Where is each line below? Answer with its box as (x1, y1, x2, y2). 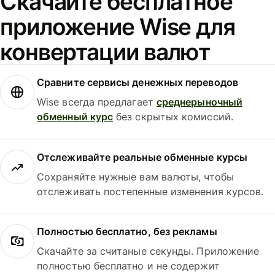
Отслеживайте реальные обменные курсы (37, 150, 247, 163)
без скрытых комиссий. (113, 110, 233, 123)
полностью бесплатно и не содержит (37, 260, 220, 273)
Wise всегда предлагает (37, 96, 157, 109)
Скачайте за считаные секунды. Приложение (37, 245, 260, 258)
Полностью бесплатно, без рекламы (37, 225, 217, 238)
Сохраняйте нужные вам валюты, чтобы (37, 170, 234, 183)
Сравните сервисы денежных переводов (37, 76, 238, 89)
